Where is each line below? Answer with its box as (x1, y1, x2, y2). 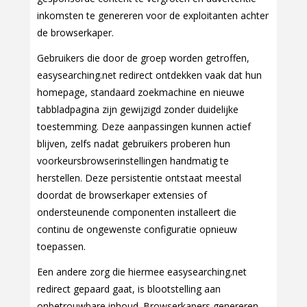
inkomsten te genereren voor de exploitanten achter (37, 9, 269, 23)
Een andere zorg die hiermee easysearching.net (37, 265, 247, 279)
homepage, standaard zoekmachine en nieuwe (37, 86, 245, 99)
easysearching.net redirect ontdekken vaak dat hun (37, 69, 262, 82)
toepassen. (37, 240, 86, 254)
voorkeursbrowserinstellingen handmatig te (37, 154, 229, 168)
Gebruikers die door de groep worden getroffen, (37, 51, 249, 65)
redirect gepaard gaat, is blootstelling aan (37, 282, 221, 296)
